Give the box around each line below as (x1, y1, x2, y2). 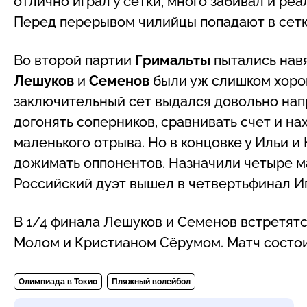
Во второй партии (14, 51, 135, 69)
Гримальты (135, 51, 210, 69)
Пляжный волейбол (112, 276, 191, 286)
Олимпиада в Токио (19, 276, 97, 286)
